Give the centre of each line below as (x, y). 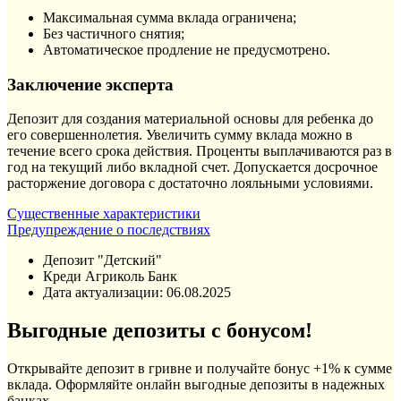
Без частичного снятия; (114, 33)
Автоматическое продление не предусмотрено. (187, 49)
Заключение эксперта (90, 84)
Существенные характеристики (104, 214)
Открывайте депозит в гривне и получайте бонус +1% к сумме (200, 369)
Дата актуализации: (105, 293)
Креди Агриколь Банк (110, 277)
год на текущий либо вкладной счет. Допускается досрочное (192, 167)
